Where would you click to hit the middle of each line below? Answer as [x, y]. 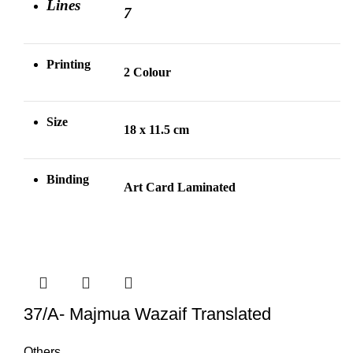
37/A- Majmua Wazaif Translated [147, 314]
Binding [68, 180]
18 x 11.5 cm [156, 130]
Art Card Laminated [180, 188]
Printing [69, 65]
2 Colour [147, 72]
